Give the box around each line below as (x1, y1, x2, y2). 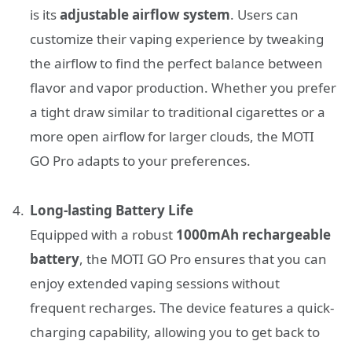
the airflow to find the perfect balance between (30, 54, 323, 73)
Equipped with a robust (30, 225, 176, 244)
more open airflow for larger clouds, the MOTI (30, 127, 314, 146)
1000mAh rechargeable (176, 225, 331, 244)
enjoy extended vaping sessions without (30, 274, 280, 293)
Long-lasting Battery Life (30, 201, 193, 220)
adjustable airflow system (60, 5, 230, 24)
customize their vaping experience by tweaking (30, 30, 324, 49)
